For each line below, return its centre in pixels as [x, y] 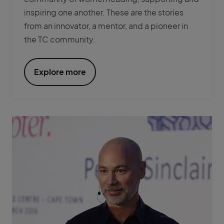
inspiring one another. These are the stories [104, 12]
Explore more [60, 72]
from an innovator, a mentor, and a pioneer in [106, 26]
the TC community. [60, 39]
